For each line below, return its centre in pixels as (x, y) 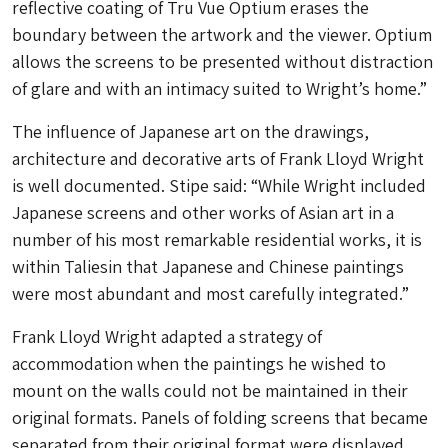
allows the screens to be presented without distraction (222, 61)
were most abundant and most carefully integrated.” (210, 293)
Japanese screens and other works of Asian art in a (203, 212)
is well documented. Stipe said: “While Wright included (219, 185)
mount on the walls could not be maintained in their (210, 390)
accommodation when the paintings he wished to (199, 363)
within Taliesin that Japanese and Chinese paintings (208, 266)
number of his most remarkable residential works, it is (217, 239)
